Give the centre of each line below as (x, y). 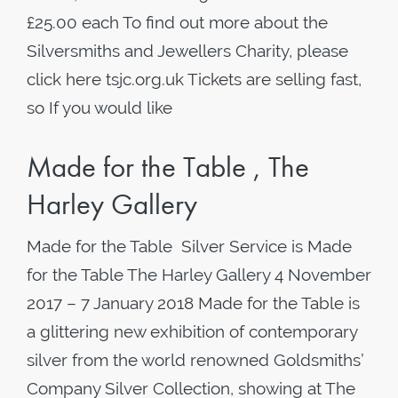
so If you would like (99, 107)
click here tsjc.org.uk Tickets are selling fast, (194, 79)
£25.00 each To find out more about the (177, 22)
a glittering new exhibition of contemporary (192, 331)
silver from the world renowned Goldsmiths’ (195, 360)
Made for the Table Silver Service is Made (189, 246)
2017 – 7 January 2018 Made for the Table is (193, 303)
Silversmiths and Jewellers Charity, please (187, 51)
